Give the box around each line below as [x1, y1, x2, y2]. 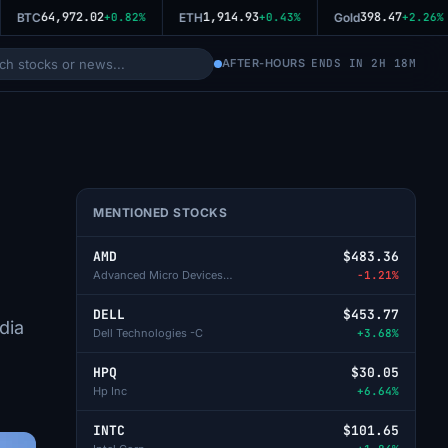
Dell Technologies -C [93, 326, 203, 340]
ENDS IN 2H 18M [311, 56, 416, 70]
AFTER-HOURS [221, 56, 305, 70]
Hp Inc [93, 384, 127, 398]
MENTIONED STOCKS [93, 205, 227, 220]
